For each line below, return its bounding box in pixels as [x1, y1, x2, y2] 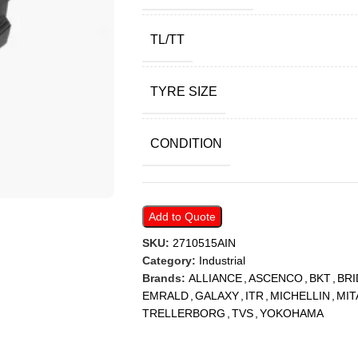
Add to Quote [148, 210, 216, 223]
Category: [141, 254, 196, 267]
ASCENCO [248, 272, 303, 284]
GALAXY [194, 289, 239, 302]
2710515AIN [172, 237, 236, 249]
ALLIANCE [188, 272, 242, 284]
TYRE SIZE [149, 85, 217, 98]
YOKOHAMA [259, 307, 324, 320]
